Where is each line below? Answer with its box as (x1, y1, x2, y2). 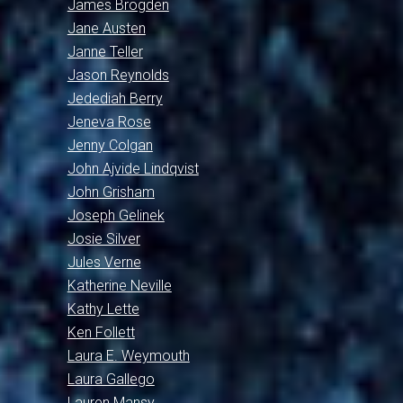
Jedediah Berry (67, 90, 163, 107)
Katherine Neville (67, 277, 172, 294)
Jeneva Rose (67, 113, 151, 130)
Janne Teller (67, 43, 143, 60)
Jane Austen (67, 20, 146, 37)
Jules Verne (67, 254, 141, 271)
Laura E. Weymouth (67, 347, 190, 364)
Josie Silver (67, 230, 140, 247)
